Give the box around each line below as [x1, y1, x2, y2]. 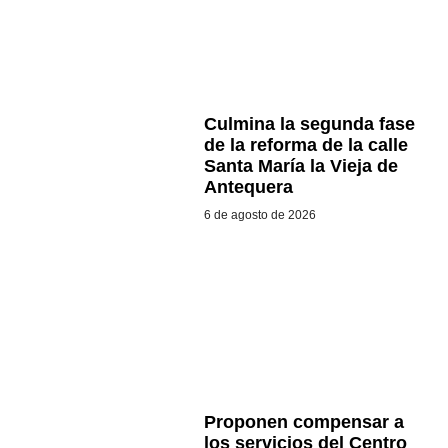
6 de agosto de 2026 [203, 208, 316, 223]
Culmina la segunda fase [203, 114, 415, 135]
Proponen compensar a [203, 412, 404, 433]
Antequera [203, 177, 293, 198]
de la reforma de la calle [203, 135, 408, 156]
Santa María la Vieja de [203, 156, 398, 177]
